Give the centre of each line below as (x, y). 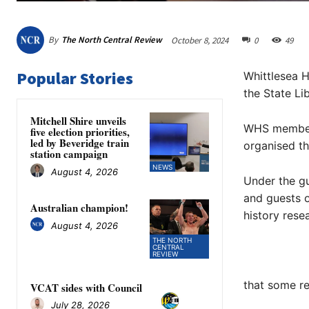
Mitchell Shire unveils (78, 121)
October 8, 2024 (200, 40)
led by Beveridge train (80, 143)
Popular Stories (75, 79)
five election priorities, (80, 132)
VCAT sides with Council (86, 287)
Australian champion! (79, 208)
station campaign (69, 154)
